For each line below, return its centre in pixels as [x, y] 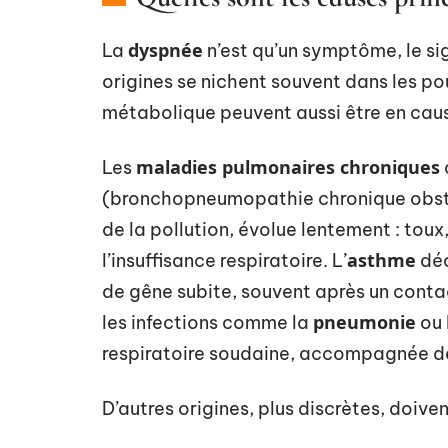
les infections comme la [207, 322]
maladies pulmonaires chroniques [288, 167]
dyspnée [165, 50]
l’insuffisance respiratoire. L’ [224, 260]
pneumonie [364, 322]
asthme [381, 260]
